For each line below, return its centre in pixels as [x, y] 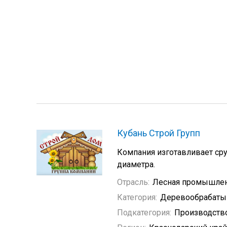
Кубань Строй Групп [159, 133]
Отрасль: [133, 182]
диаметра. [136, 164]
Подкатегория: [144, 213]
